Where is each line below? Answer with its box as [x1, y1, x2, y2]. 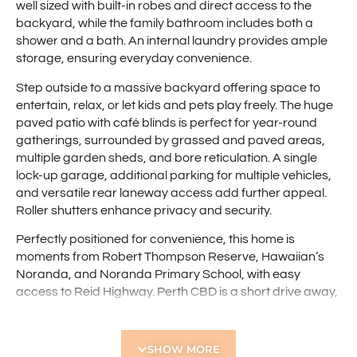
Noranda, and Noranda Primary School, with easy [16, 268, 300, 281]
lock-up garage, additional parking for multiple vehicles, [16, 168, 331, 182]
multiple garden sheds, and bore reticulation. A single [16, 151, 317, 164]
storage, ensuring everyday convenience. [16, 52, 252, 65]
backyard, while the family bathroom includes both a [16, 17, 313, 30]
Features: [16, 331, 70, 345]
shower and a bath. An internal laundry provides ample [16, 34, 328, 48]
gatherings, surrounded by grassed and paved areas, [16, 133, 325, 147]
